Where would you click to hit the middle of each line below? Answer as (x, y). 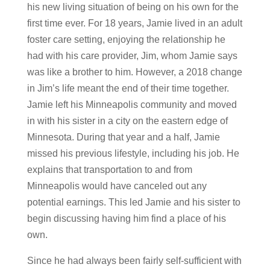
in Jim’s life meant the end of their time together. (128, 88)
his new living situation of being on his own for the (133, 7)
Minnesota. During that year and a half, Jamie (123, 137)
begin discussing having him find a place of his (126, 218)
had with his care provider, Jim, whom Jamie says (132, 56)
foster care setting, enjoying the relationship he (126, 39)
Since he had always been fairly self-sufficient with (134, 261)
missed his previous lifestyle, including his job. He (133, 153)
